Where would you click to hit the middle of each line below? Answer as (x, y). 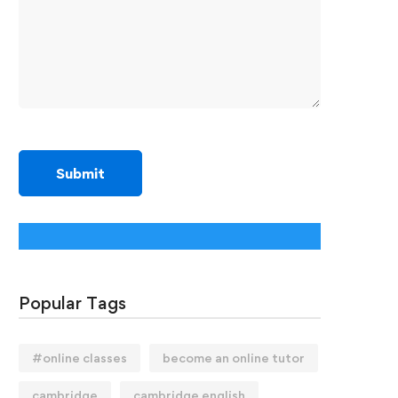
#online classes (80, 358)
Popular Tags (72, 303)
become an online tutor (234, 358)
